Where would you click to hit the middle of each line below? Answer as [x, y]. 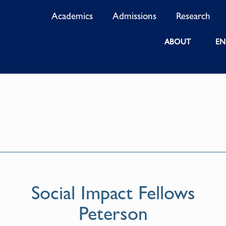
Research [193, 16]
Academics [72, 16]
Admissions [135, 16]
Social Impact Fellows [113, 193]
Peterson [113, 214]
